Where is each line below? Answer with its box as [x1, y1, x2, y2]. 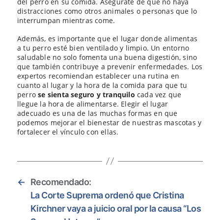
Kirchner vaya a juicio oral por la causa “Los [30, 203, 201, 214]
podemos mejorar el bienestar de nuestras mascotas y [17, 117, 202, 127]
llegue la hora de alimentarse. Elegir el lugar [17, 99, 168, 109]
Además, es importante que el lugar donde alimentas [17, 33, 198, 43]
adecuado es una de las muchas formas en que [17, 108, 178, 118]
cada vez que [135, 89, 182, 99]
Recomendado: [30, 176, 91, 187]
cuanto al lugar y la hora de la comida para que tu [17, 80, 188, 90]
